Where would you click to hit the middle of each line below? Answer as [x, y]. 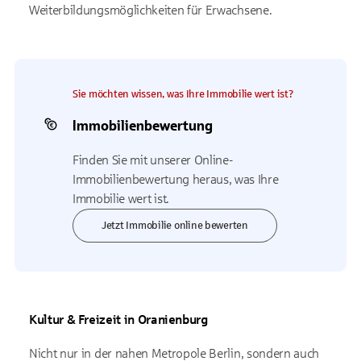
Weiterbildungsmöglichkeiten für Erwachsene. [151, 10]
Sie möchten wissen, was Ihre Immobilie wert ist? [183, 94]
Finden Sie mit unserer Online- [153, 160]
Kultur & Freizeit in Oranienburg [118, 319]
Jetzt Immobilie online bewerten [175, 225]
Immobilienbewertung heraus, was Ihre [176, 179]
